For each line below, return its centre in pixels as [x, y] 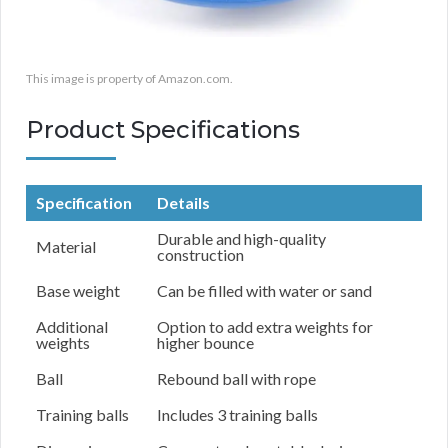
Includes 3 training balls [237, 415]
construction [200, 255]
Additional [72, 327]
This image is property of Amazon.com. [129, 79]
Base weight [78, 291]
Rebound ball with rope [236, 379]
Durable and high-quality [241, 239]
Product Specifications [163, 130]
